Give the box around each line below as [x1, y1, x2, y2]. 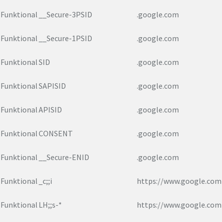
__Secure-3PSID [39, 9, 92, 20]
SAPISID [39, 81, 66, 91]
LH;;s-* [39, 200, 62, 210]
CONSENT [39, 128, 73, 139]
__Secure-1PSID [39, 33, 92, 44]
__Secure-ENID [39, 152, 89, 163]
